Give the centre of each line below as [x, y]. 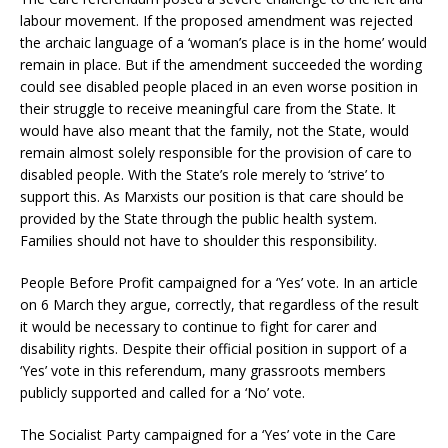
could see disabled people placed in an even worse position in [219, 86]
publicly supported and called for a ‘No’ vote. [162, 392]
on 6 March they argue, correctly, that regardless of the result [219, 304]
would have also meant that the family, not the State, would [214, 130]
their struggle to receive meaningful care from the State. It [208, 108]
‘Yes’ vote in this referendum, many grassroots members [203, 370]
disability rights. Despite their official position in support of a [213, 348]
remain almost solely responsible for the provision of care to [216, 152]
